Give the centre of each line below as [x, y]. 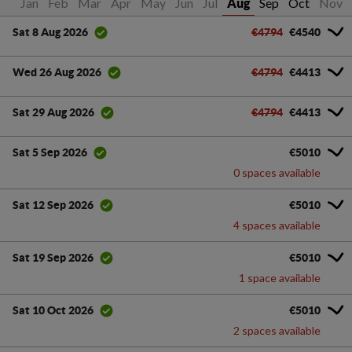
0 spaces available [277, 172]
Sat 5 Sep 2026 [50, 153]
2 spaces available [277, 330]
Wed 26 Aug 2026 [57, 73]
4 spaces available [277, 225]
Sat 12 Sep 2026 [53, 205]
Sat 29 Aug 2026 [53, 113]
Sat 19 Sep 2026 [53, 258]
